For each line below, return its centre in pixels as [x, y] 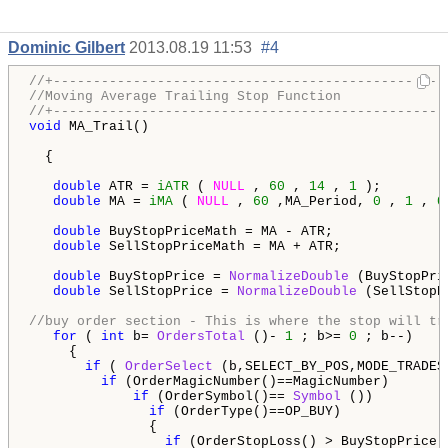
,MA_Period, [321, 202]
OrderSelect [169, 367]
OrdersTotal [201, 337]
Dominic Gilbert [66, 48]
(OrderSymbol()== [221, 397]
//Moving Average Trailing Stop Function [185, 97]
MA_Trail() [105, 127]
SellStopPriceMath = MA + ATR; [221, 247]
